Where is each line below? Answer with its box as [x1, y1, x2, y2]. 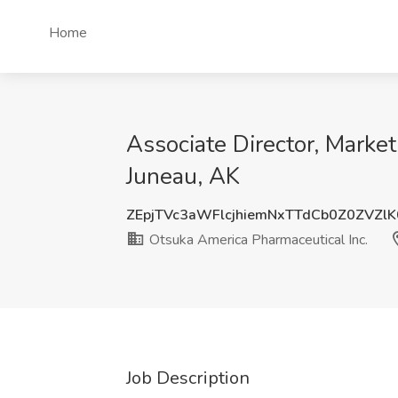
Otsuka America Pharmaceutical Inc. [146, 230, 368, 250]
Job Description [126, 366, 250, 390]
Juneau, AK [126, 161, 240, 192]
